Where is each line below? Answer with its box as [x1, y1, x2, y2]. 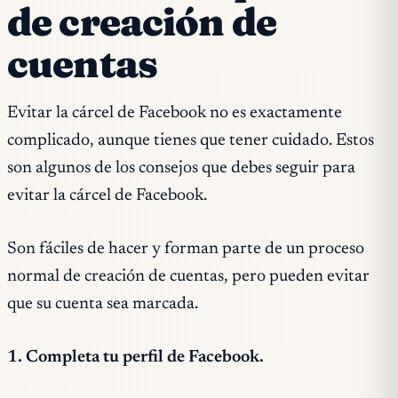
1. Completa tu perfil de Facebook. [7, 349, 264, 367]
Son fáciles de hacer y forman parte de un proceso [7, 241, 364, 259]
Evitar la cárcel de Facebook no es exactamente [7, 105, 342, 123]
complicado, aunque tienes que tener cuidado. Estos [7, 132, 374, 150]
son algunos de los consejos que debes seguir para [7, 160, 355, 178]
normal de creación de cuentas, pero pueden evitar [7, 268, 370, 286]
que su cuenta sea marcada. [7, 296, 198, 314]
